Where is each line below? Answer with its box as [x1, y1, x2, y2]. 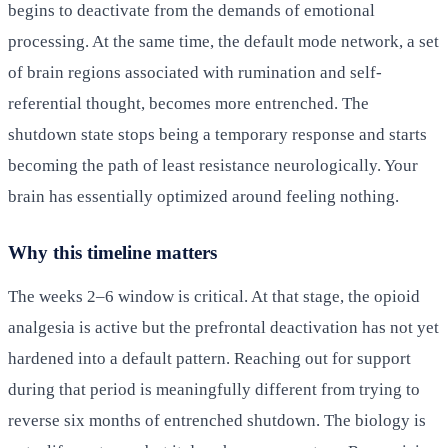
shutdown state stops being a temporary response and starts [8, 124, 427, 144]
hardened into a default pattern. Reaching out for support [8, 348, 411, 368]
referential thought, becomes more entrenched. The [8, 93, 369, 113]
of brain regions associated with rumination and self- [8, 62, 382, 82]
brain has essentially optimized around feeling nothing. [8, 186, 399, 206]
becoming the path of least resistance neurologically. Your [8, 155, 418, 175]
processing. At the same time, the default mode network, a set [8, 31, 439, 51]
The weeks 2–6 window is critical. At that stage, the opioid [8, 286, 420, 306]
